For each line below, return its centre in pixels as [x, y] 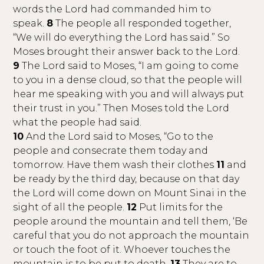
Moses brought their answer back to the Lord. [127, 52]
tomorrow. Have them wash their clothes [115, 165]
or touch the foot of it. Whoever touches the [122, 250]
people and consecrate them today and [111, 151]
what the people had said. [77, 122]
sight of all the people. [70, 207]
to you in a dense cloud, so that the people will [128, 80]
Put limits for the [180, 207]
